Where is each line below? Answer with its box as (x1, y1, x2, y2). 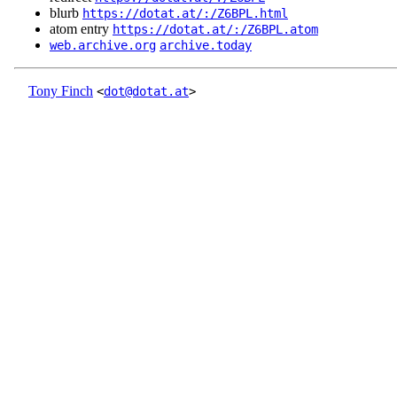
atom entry (50, 21, 113, 37)
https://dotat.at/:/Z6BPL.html (82, 6, 288, 21)
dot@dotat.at (104, 84, 189, 99)
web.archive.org (50, 38, 156, 53)
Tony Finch (28, 83, 93, 99)
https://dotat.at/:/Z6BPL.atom (113, 22, 318, 37)
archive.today (160, 38, 252, 53)
